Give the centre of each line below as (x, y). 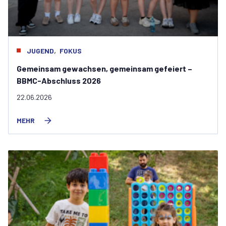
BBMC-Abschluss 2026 (59, 80)
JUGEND (40, 51)
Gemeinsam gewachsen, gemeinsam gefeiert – (104, 68)
